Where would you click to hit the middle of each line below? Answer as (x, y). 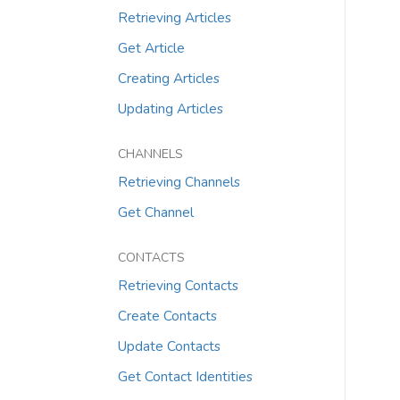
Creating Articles (169, 78)
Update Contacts (169, 346)
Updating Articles (171, 108)
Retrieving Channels (179, 182)
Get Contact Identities (185, 376)
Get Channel (156, 212)
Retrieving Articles (175, 17)
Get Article (151, 48)
